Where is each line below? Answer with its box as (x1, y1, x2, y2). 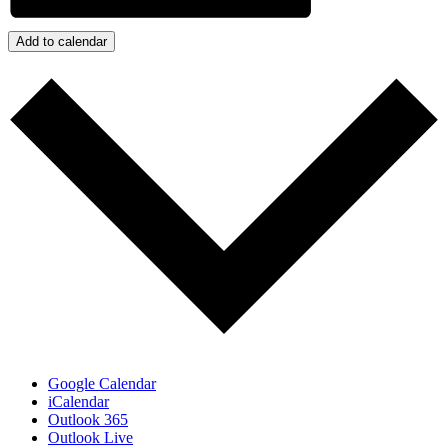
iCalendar (48, 392, 109, 410)
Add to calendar (16, 34, 107, 50)
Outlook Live (48, 428, 133, 446)
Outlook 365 (48, 410, 128, 428)
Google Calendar (48, 374, 156, 392)
